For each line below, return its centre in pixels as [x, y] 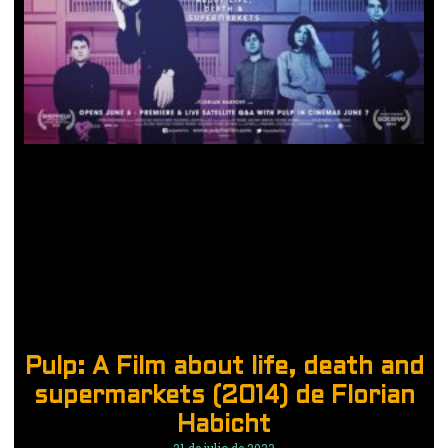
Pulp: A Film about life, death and [224, 367]
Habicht [224, 425]
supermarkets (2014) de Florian [224, 396]
